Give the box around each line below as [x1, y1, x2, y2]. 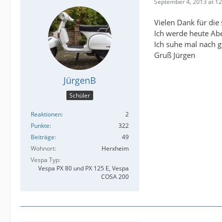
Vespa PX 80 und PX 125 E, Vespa [38, 164, 129, 172]
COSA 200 [101, 172, 129, 181]
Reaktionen [31, 110, 61, 118]
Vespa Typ [31, 155, 59, 164]
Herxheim [102, 144, 129, 153]
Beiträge [31, 132, 55, 141]
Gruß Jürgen [154, 50, 195, 60]
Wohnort [31, 144, 55, 153]
